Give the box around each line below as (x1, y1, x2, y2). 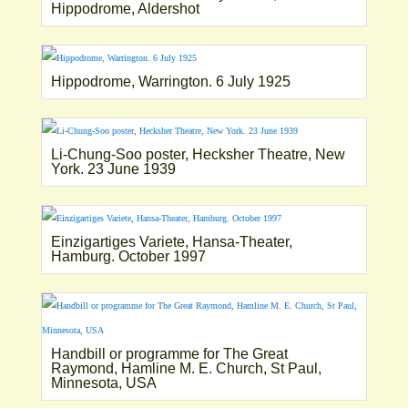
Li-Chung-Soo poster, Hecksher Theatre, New (50, 146, 345, 162)
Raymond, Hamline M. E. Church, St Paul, (50, 360, 321, 376)
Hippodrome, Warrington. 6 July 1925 (50, 73, 291, 89)
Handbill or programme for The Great (50, 345, 288, 362)
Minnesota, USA (50, 374, 157, 391)
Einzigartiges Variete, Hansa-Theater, (50, 233, 292, 250)
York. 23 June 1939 (50, 160, 176, 177)
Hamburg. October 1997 (50, 248, 206, 264)
